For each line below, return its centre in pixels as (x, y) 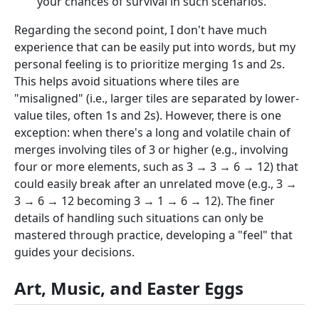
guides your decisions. (74, 252)
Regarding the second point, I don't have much (141, 30)
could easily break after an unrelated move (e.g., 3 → (156, 183)
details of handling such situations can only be (139, 218)
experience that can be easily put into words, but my (155, 47)
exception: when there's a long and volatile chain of (152, 132)
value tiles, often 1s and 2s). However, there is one (148, 115)
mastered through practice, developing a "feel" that (153, 235)
